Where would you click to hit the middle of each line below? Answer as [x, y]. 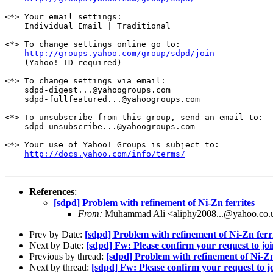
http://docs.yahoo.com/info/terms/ [105, 154]
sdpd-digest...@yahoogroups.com [90, 90]
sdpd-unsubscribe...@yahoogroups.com [100, 126]
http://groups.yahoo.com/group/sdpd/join [119, 53]
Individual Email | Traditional [88, 26]
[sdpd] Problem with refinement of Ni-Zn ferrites [154, 202]
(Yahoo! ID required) [63, 62]
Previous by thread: [68, 256]
